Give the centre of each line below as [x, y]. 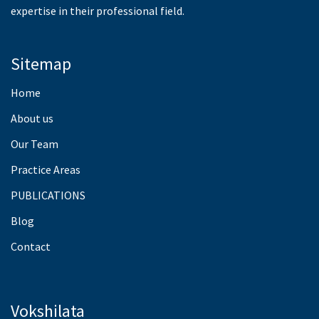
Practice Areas [46, 169]
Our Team [35, 143]
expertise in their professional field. [98, 10]
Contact [31, 246]
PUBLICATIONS [48, 195]
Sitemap [41, 63]
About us [32, 118]
